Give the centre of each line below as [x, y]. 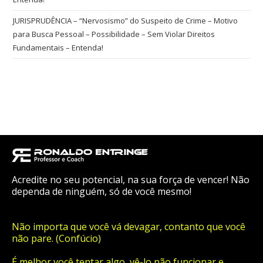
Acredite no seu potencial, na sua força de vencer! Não [131, 179]
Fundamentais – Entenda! [58, 48]
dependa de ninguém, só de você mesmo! [102, 191]
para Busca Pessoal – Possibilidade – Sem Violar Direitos [114, 34]
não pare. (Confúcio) [56, 238]
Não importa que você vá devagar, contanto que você [129, 226]
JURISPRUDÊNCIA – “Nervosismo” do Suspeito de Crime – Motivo [126, 21]
